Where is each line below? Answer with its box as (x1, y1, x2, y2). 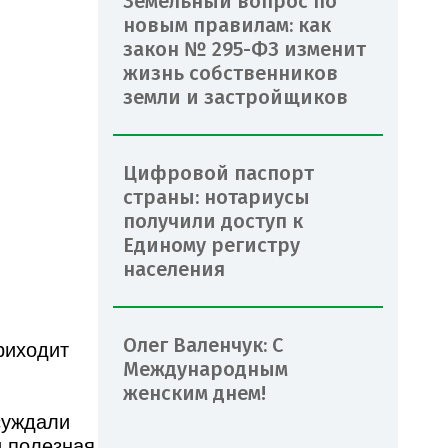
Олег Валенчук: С (123, 332, 283, 357)
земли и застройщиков (123, 84, 348, 109)
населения (123, 256, 225, 281)
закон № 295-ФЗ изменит (123, 36, 366, 61)
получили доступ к (123, 208, 303, 233)
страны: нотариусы (123, 184, 310, 209)
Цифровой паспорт (123, 160, 314, 185)
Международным (123, 356, 288, 381)
